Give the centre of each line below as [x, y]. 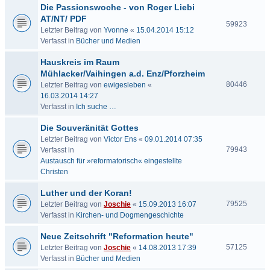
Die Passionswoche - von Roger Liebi [118, 7]
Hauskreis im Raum [80, 62]
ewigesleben [125, 85]
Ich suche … [96, 107]
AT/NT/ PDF [64, 19]
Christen [54, 172]
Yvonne [116, 30]
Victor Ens [120, 139]
